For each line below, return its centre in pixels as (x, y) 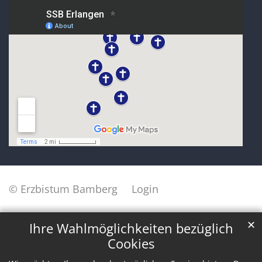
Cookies (131, 244)
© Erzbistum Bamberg (63, 189)
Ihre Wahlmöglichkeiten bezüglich (131, 229)
